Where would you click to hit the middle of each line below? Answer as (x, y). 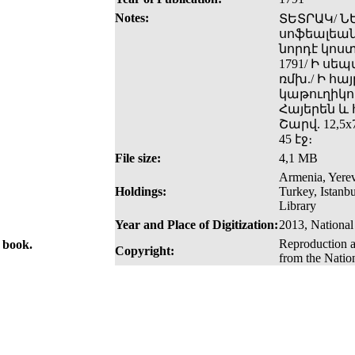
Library (298, 206)
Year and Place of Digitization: (197, 225)
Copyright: (145, 251)
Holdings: (141, 192)
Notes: (132, 18)
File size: (138, 158)
